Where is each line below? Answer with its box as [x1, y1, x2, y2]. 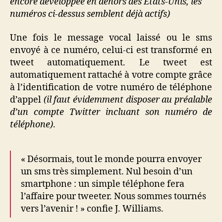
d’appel [10, 94, 44, 106]
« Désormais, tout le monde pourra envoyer [21, 153, 202, 165]
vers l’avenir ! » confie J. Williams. [21, 203, 164, 215]
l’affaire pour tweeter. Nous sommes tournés [21, 190, 206, 202]
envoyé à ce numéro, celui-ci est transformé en [10, 44, 212, 56]
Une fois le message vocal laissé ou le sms [10, 32, 212, 44]
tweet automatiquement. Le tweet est [10, 56, 212, 68]
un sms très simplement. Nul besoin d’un [21, 166, 193, 177]
